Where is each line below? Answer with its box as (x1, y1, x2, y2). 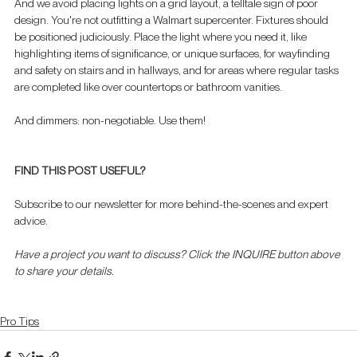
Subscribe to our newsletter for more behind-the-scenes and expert (14, 198, 331, 211)
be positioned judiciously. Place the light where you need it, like (14, 30, 309, 44)
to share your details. (14, 265, 114, 278)
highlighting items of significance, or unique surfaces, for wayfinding (14, 47, 332, 61)
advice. (14, 214, 50, 228)
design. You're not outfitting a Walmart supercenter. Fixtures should (14, 14, 331, 27)
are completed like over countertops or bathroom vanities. (14, 80, 282, 94)
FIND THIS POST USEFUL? (14, 164, 145, 178)
